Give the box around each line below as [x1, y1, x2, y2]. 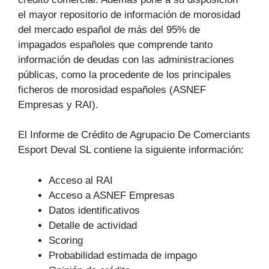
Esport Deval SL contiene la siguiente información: [18, 144, 244, 156]
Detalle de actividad [49, 219, 137, 231]
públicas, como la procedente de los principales [18, 68, 231, 80]
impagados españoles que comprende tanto [18, 38, 213, 50]
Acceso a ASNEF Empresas [49, 189, 175, 201]
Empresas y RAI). [18, 98, 98, 110]
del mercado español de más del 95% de [18, 23, 200, 35]
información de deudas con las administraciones [18, 53, 234, 65]
